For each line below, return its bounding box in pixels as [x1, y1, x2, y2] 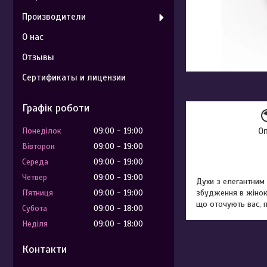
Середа [22, 157, 48, 167]
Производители [22, 11, 86, 22]
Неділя [22, 219, 48, 229]
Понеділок [22, 126, 61, 136]
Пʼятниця [22, 188, 53, 198]
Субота [22, 203, 47, 213]
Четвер [22, 172, 47, 182]
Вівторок [22, 141, 55, 151]
